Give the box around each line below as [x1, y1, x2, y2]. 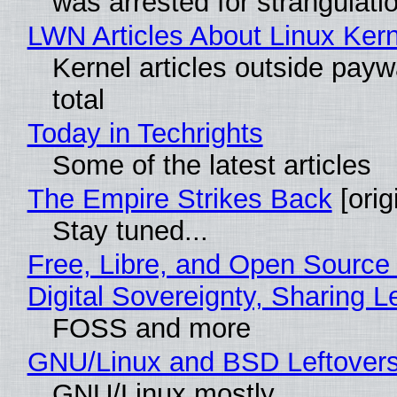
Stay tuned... [51, 214, 208, 246]
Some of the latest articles [51, 149, 371, 181]
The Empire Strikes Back [27, 183, 332, 214]
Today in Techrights [27, 117, 263, 149]
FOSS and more [51, 312, 251, 344]
